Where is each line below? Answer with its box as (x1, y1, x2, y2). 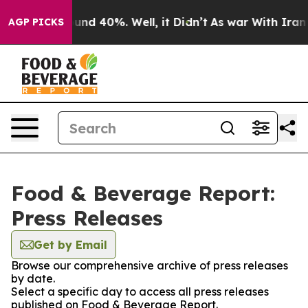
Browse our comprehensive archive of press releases (11, 258, 288, 272)
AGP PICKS (8, 16, 64, 28)
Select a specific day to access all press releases (11, 285, 269, 298)
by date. (11, 272, 55, 285)
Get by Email (34, 238, 107, 252)
